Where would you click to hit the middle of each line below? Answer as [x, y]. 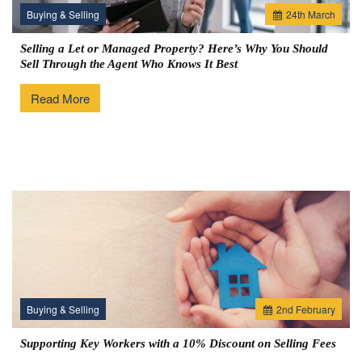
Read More [60, 98]
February [314, 309]
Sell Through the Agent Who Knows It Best [129, 64]
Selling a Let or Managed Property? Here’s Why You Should [174, 48]
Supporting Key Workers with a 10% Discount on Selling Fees [178, 343]
